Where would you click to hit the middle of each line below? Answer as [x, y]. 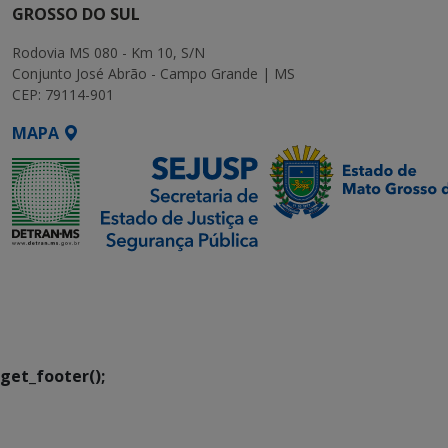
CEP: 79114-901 [63, 95]
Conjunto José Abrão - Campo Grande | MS [153, 74]
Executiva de [62, 300]
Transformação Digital [104, 324]
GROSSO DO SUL [76, 14]
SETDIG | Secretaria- [93, 276]
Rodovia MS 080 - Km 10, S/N [108, 53]
